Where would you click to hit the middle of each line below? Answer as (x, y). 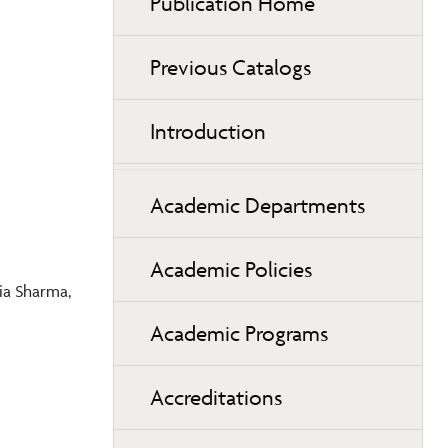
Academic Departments (257, 205)
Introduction (208, 131)
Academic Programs (239, 333)
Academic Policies (231, 269)
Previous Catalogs (230, 67)
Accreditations (216, 397)
